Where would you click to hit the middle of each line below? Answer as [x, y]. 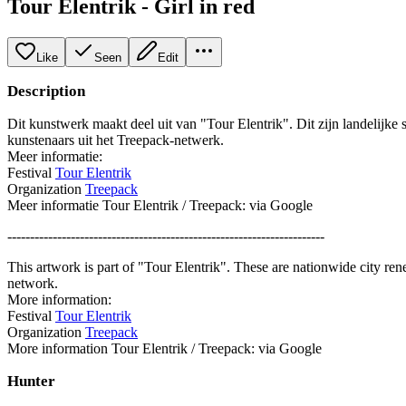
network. [33, 283]
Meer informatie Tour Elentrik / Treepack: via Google [160, 205]
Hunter [31, 381]
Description [46, 91]
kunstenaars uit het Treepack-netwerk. [116, 140]
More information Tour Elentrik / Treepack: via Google [164, 348]
